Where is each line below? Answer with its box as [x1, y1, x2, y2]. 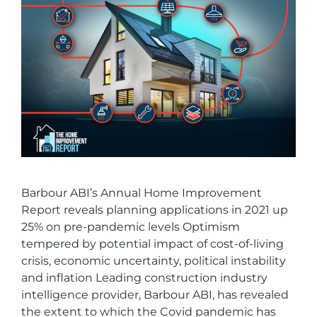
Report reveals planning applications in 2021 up [21, 202, 288, 217]
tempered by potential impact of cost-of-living [21, 236, 284, 250]
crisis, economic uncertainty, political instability [21, 253, 286, 267]
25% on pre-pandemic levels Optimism [21, 219, 240, 234]
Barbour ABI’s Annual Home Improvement [21, 185, 262, 200]
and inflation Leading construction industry [21, 270, 267, 284]
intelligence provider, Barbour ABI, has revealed [21, 287, 289, 301]
